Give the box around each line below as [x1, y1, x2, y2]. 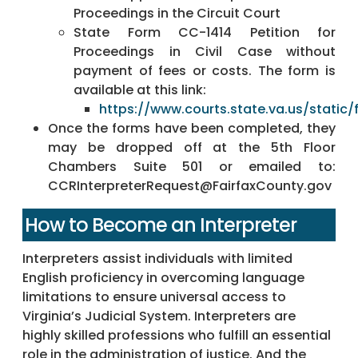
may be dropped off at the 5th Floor [48, 138, 336, 157]
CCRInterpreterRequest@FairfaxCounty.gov [48, 177, 332, 196]
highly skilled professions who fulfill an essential [22, 326, 331, 345]
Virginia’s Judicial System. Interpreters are [22, 307, 296, 326]
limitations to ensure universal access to [22, 288, 286, 307]
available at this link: [74, 81, 206, 100]
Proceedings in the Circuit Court [74, 4, 280, 23]
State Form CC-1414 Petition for [74, 23, 336, 42]
